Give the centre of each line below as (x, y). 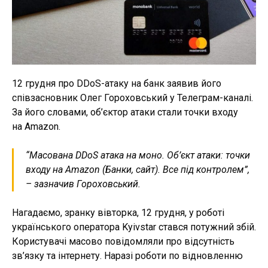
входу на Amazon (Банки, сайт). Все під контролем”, (138, 169)
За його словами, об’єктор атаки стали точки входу (125, 112)
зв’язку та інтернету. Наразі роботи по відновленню (127, 255)
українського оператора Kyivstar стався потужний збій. (134, 227)
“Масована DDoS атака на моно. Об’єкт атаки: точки (138, 155)
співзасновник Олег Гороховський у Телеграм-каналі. (133, 98)
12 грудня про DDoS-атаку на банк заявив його (117, 83)
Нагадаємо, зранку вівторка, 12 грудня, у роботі (118, 212)
